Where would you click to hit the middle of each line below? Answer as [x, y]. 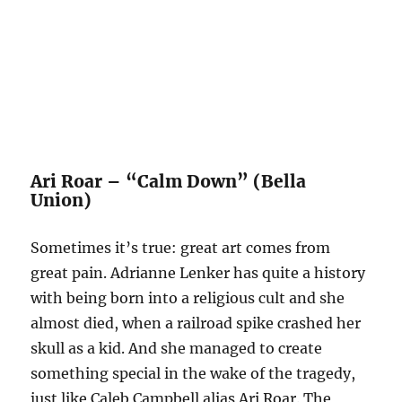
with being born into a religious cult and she [188, 297]
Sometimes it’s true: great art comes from [181, 247]
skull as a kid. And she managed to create [177, 348]
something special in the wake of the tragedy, [193, 373]
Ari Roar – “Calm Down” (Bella [169, 181]
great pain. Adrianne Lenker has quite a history [198, 272]
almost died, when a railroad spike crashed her [196, 323]
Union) [61, 200]
